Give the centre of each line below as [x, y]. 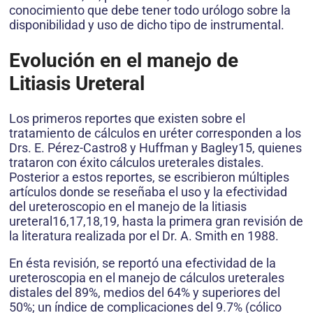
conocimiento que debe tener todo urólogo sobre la [150, 10]
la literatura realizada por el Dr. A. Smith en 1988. [144, 235]
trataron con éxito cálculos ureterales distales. [137, 162]
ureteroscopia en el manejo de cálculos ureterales [147, 277]
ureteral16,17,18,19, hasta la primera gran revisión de [156, 221]
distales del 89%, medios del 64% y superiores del [145, 292]
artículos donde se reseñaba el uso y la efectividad [148, 191]
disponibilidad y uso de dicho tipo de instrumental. [147, 25]
